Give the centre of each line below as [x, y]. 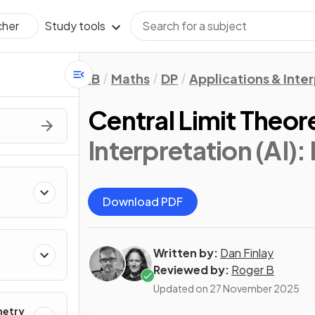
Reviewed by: [191, 270]
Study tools [75, 26]
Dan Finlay [247, 253]
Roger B [253, 270]
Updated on [181, 288]
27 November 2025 [255, 288]
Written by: [186, 253]
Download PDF [143, 201]
